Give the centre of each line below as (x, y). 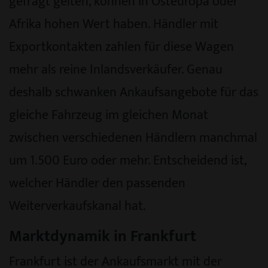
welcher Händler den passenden (97, 183)
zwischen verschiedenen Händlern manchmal (133, 138)
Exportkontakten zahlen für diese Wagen (121, 47)
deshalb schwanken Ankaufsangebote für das (134, 92)
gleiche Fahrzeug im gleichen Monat (109, 115)
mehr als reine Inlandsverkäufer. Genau (116, 69)
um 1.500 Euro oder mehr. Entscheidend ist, (128, 160)
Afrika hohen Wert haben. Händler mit (114, 24)
